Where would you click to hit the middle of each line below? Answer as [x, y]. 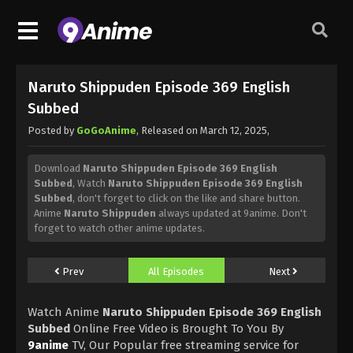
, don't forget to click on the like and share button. [186, 198]
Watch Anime [65, 312]
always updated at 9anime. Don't [231, 213]
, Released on [168, 130]
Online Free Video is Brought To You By [177, 328]
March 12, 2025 [234, 130]
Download [58, 168]
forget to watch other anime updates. [119, 228]
